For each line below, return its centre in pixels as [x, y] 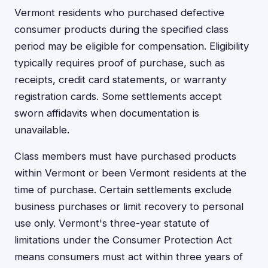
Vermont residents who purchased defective [119, 13]
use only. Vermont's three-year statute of [112, 223]
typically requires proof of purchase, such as [120, 63]
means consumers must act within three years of [129, 257]
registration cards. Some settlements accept [118, 96]
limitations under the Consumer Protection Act [123, 240]
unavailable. [42, 130]
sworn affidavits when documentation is [107, 113]
